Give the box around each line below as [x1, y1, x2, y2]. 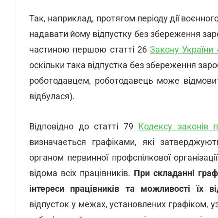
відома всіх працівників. [29, 168, 134, 178]
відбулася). [29, 91, 75, 101]
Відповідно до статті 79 [29, 121, 139, 131]
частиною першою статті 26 [29, 44, 150, 54]
